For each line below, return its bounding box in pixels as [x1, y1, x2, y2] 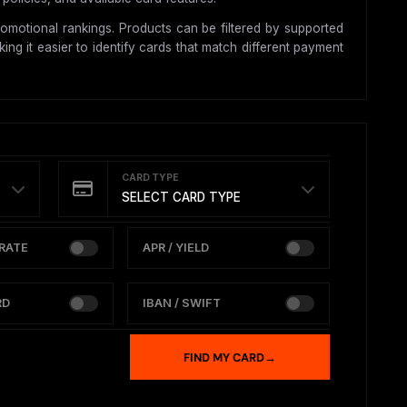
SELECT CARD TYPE [121, 190, 241, 205]
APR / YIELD [142, 241, 209, 255]
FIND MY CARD [184, 349, 264, 365]
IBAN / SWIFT [142, 296, 221, 311]
